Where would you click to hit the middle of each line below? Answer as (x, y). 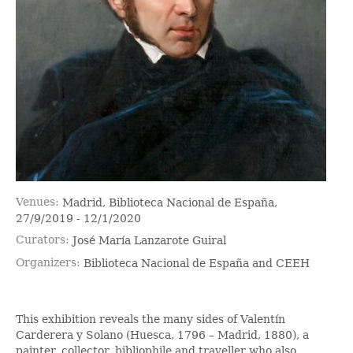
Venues (35, 201)
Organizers (46, 262)
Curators (41, 240)
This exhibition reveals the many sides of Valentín (150, 319)
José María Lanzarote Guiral (149, 241)
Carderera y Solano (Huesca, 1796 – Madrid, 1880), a (162, 334)
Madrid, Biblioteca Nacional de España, (170, 202)
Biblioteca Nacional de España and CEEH (197, 263)
